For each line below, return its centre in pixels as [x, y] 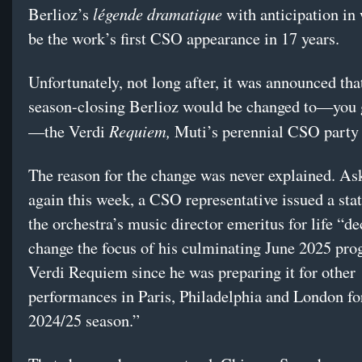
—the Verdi [69, 132]
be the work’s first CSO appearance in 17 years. [184, 39]
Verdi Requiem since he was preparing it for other [192, 272]
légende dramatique [158, 14]
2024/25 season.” [84, 321]
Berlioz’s [61, 15]
